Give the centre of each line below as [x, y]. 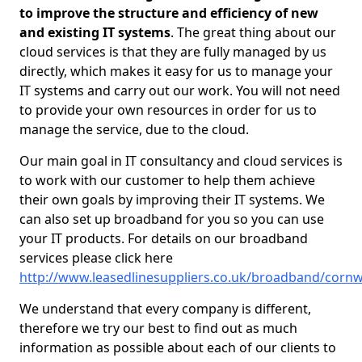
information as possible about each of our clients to [178, 347]
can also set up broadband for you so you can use [172, 219]
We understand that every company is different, [165, 309]
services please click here [96, 258]
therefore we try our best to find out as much [158, 328]
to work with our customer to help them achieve [167, 180]
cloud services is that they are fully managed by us [173, 52]
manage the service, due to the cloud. [136, 129]
